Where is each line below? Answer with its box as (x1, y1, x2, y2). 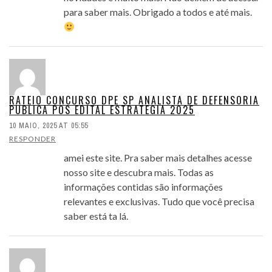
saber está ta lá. (64, 210, 128, 222)
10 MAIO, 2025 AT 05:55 (9, 121, 88, 131)
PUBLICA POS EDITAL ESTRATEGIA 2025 (9, 103, 195, 118)
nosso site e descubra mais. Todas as (64, 166, 214, 178)
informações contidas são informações (64, 181, 223, 193)
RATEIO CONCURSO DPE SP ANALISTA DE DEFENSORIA (9, 93, 259, 108)
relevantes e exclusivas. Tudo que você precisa (64, 195, 254, 208)
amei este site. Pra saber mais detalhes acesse (64, 152, 252, 164)
